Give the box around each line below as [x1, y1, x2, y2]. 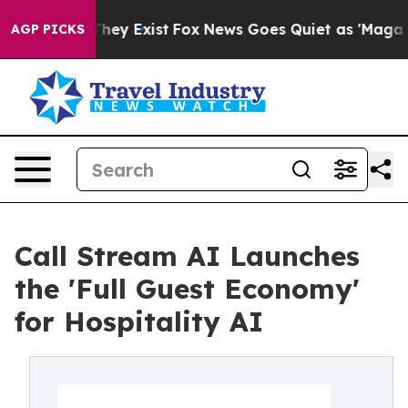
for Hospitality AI [15, 304, 263, 339]
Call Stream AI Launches [15, 239, 360, 273]
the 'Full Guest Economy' [15, 271, 360, 306]
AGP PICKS [11, 21, 85, 37]
